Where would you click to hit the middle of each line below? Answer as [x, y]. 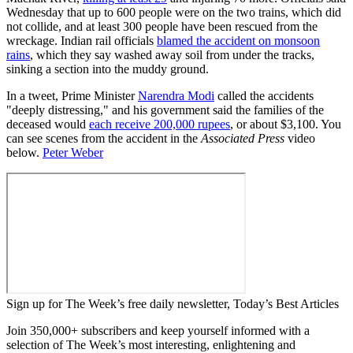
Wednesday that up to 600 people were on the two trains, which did [174, 13]
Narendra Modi [176, 96]
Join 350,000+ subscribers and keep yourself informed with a [158, 331]
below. [24, 153]
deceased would [48, 124]
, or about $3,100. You [286, 124]
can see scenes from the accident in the [104, 139]
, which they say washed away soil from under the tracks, [172, 55]
